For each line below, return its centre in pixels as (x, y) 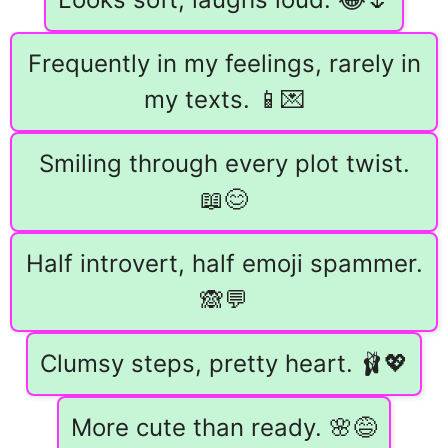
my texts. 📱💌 (224, 100)
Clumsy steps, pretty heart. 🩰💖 (224, 364)
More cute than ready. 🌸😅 (224, 428)
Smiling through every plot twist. (224, 164)
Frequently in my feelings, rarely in (224, 64)
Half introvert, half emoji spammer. (224, 264)
